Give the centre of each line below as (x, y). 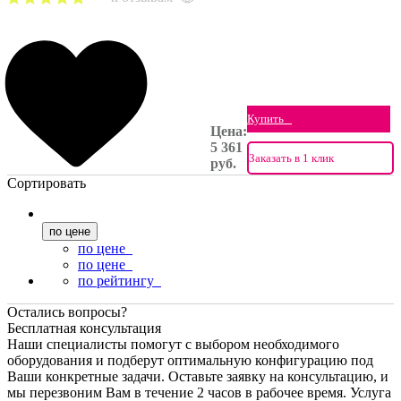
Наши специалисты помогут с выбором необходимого (173, 345)
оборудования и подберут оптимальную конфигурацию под (190, 361)
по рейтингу (119, 281)
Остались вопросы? (67, 312)
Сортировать (47, 183)
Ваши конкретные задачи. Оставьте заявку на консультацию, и (198, 377)
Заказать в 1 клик (291, 158)
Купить (268, 119)
